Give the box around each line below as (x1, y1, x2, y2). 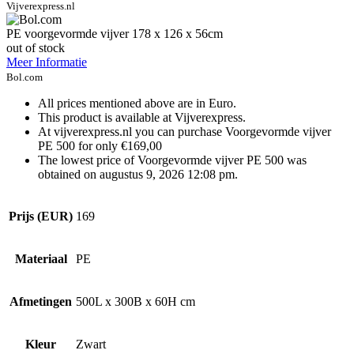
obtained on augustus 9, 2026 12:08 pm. (38, 167, 238, 181)
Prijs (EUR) (9, 209, 73, 223)
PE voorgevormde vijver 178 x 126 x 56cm (6, 26, 223, 40)
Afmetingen (9, 294, 72, 308)
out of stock (6, 40, 65, 55)
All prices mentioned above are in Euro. (38, 96, 236, 110)
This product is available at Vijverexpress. (38, 110, 246, 124)
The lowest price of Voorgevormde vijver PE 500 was (38, 153, 307, 167)
